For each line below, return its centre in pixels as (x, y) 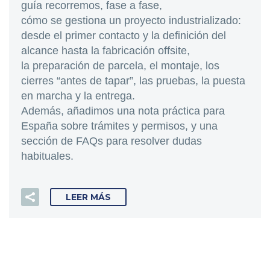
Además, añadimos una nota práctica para (123, 111)
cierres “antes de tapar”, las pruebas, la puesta (133, 80)
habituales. (47, 156)
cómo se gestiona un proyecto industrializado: (131, 20)
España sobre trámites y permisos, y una (119, 126)
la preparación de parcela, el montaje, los (120, 65)
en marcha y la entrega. (78, 96)
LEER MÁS (88, 197)
